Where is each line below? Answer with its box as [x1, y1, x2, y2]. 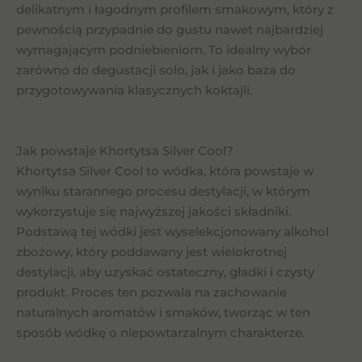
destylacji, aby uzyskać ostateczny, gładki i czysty [16, 264, 314, 280]
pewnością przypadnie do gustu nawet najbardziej [16, 22, 323, 37]
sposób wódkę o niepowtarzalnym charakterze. [16, 325, 305, 340]
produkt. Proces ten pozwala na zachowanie [16, 284, 287, 300]
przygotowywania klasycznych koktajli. [16, 82, 252, 98]
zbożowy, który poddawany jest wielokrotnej [16, 244, 287, 259]
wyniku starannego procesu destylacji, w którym [16, 183, 310, 199]
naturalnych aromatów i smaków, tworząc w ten [16, 305, 310, 320]
